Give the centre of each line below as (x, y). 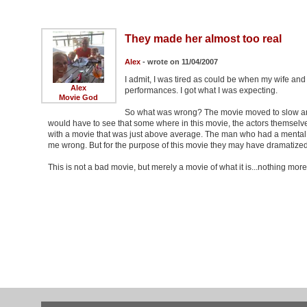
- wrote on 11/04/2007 (179, 62)
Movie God (78, 98)
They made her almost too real (203, 39)
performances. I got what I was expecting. (201, 91)
